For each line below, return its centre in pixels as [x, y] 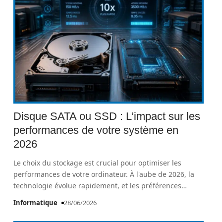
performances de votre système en [96, 130]
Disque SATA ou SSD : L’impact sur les [107, 116]
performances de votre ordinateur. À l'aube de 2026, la [104, 174]
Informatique [36, 203]
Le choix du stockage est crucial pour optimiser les [98, 163]
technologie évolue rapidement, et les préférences [98, 186]
